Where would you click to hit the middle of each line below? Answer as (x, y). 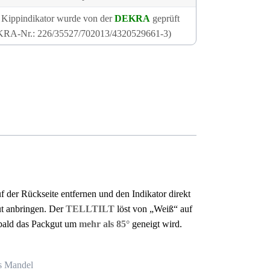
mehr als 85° (103, 224)
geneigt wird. (156, 224)
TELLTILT (90, 209)
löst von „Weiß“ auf (154, 209)
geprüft (165, 19)
